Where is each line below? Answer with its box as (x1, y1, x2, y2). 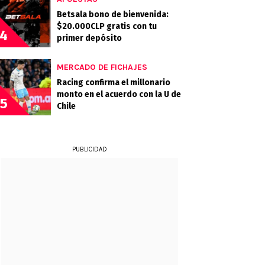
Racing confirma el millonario (57, 77, 170, 88)
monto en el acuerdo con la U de (57, 89, 181, 99)
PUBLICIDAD (72, 146, 107, 153)
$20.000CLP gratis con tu (57, 21, 157, 31)
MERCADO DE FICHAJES (57, 62, 147, 72)
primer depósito (57, 33, 122, 43)
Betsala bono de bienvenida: (57, 9, 169, 20)
